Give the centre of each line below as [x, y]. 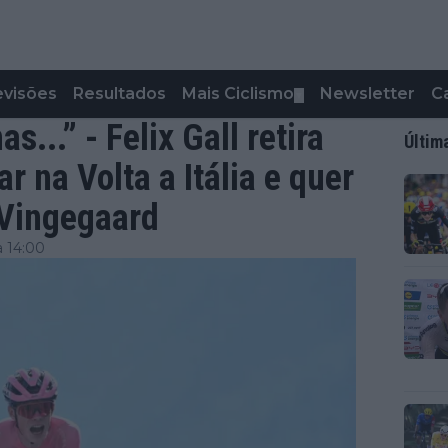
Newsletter [367, 93]
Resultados [119, 93]
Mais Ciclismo [238, 93]
